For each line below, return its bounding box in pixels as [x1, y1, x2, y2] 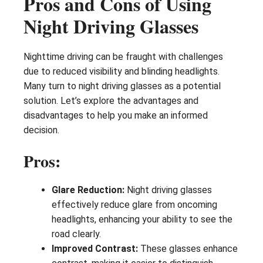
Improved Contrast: [52, 243, 138, 255]
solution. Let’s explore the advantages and [23, 95, 198, 107]
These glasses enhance [138, 243, 238, 255]
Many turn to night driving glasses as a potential [23, 80, 221, 92]
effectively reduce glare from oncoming [52, 199, 217, 211]
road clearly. [52, 228, 101, 240]
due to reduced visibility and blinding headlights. [23, 66, 220, 77]
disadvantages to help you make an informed [23, 110, 208, 122]
